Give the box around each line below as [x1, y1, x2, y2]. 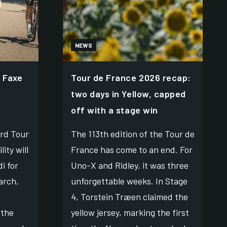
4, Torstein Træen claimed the [71, 191, 188, 202]
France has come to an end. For [71, 143, 193, 155]
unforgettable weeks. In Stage [71, 175, 187, 186]
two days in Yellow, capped [71, 88, 186, 99]
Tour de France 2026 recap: [71, 71, 192, 83]
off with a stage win [71, 104, 158, 116]
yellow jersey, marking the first [71, 206, 189, 218]
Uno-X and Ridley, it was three [71, 159, 188, 171]
